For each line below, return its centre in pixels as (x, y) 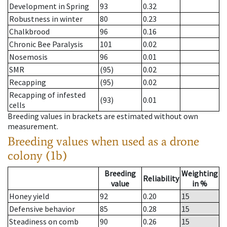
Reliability (161, 179)
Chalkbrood (29, 32)
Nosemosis (28, 57)
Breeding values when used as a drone (103, 141)
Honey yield (29, 196)
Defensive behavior (42, 209)
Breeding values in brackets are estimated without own (103, 116)
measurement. (33, 126)
